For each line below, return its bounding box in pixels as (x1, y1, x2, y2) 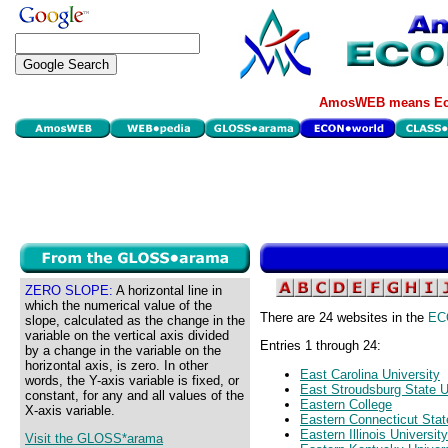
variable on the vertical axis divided (25, 328, 229, 343)
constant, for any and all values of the (25, 388, 244, 403)
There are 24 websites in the (260, 310, 428, 326)
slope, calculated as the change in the (25, 313, 245, 328)
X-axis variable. (25, 403, 115, 418)
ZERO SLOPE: (25, 283, 113, 298)
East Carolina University (300, 366, 440, 382)
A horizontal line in (113, 283, 222, 298)
